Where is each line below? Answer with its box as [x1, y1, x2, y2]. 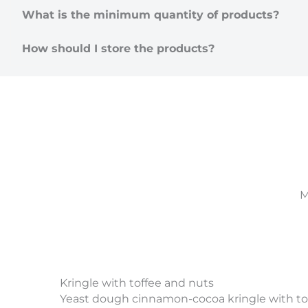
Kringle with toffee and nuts [60, 276, 214, 289]
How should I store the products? [22, 41, 214, 55]
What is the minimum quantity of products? [22, 8, 279, 21]
